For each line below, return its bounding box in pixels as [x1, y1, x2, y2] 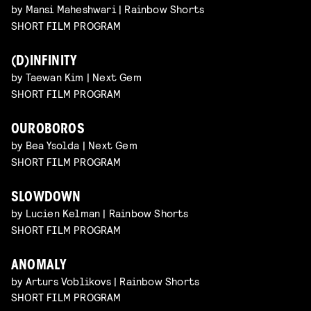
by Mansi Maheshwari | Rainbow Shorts [11, 2, 205, 16]
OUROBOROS [11, 124, 85, 137]
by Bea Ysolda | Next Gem [11, 138, 137, 152]
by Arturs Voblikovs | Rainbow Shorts [11, 274, 200, 287]
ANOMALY [11, 259, 67, 273]
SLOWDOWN [11, 191, 81, 205]
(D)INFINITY [11, 56, 78, 69]
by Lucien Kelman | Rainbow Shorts [11, 205, 189, 219]
